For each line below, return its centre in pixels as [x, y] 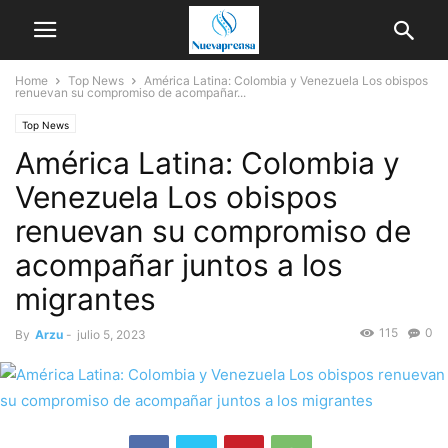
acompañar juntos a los [179, 265]
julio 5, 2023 [111, 334]
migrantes [85, 299]
